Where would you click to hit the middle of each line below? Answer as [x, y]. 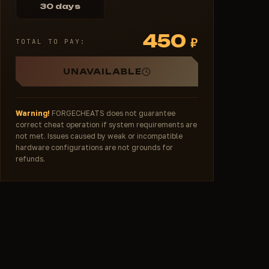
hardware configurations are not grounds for [94, 147]
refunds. [30, 159]
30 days [60, 6]
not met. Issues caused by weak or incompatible [99, 136]
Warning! [33, 113]
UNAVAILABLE [102, 71]
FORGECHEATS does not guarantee [113, 113]
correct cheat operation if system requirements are [106, 125]
